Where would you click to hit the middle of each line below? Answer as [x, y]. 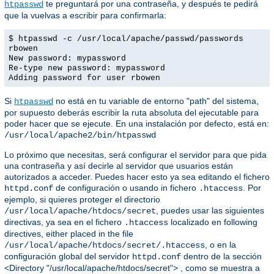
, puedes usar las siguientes [210, 210]
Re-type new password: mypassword [87, 68]
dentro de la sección [221, 256]
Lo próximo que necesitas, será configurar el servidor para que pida [135, 154]
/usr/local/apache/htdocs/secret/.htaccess [105, 245]
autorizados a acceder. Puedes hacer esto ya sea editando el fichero [137, 176]
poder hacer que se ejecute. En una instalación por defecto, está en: [137, 123]
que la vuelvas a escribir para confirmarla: [85, 15]
